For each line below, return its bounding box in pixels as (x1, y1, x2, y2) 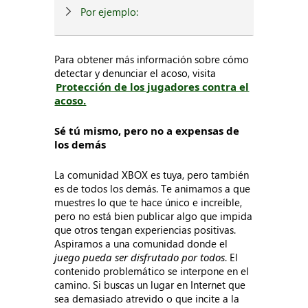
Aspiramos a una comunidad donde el (54, 236, 228, 250)
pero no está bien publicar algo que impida (54, 209, 253, 223)
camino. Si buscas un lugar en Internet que (54, 278, 246, 291)
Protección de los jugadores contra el (56, 80, 250, 93)
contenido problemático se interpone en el (54, 264, 250, 278)
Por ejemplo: (80, 5, 139, 19)
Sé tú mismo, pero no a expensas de (54, 124, 240, 137)
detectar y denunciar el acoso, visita (54, 66, 217, 80)
